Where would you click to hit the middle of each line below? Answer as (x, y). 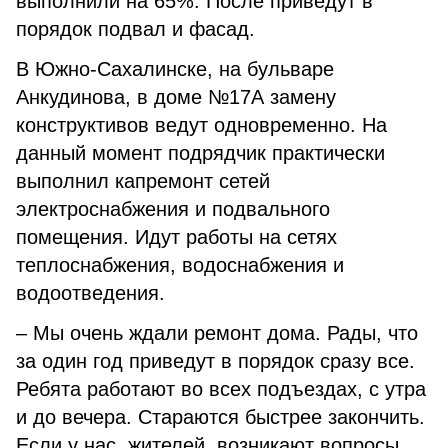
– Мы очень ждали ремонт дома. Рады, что (217, 333)
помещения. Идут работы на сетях (176, 237)
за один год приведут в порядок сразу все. (215, 361)
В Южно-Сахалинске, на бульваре (175, 69)
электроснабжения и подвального (173, 209)
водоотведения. (90, 293)
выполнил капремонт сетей (143, 181)
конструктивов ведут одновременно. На (201, 125)
